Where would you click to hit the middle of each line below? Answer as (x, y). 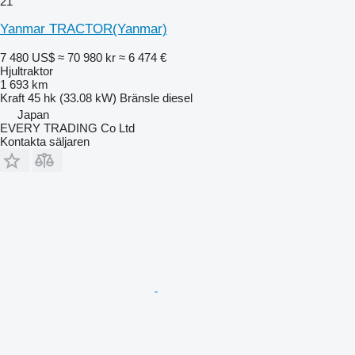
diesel (177, 97)
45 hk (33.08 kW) (72, 97)
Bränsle (139, 97)
